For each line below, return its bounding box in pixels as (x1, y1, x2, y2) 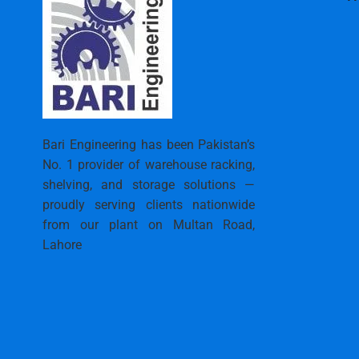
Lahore (42, 237, 82, 252)
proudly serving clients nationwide (42, 197, 256, 212)
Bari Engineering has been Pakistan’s (42, 137, 256, 152)
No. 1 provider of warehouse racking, (42, 157, 256, 172)
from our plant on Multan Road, (42, 217, 256, 232)
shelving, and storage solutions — (42, 177, 256, 192)
